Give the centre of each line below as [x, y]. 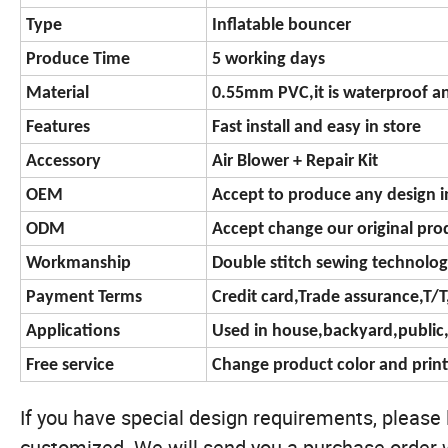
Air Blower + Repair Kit [295, 162]
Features [58, 128]
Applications [73, 332]
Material [57, 94]
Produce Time [78, 60]
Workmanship [78, 264]
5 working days [268, 60]
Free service [70, 366]
